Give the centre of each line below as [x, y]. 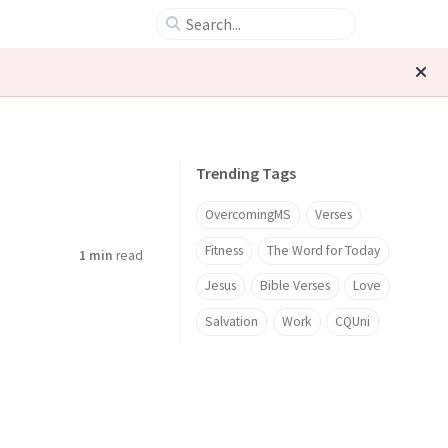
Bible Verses [294, 286]
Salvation [231, 321]
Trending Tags [246, 173]
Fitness [224, 250]
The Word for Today [323, 250]
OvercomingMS [248, 215]
